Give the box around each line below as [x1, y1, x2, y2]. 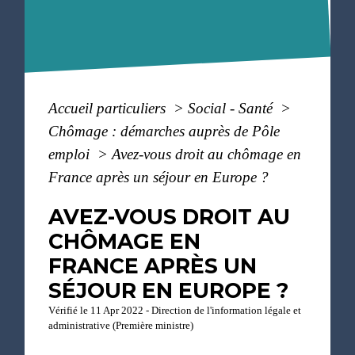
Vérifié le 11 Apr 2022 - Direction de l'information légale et [48, 304, 302, 316]
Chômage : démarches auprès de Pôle [48, 123, 281, 139]
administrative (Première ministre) [48, 319, 194, 331]
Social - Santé [188, 100, 277, 116]
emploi [48, 146, 94, 162]
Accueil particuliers [48, 100, 170, 116]
